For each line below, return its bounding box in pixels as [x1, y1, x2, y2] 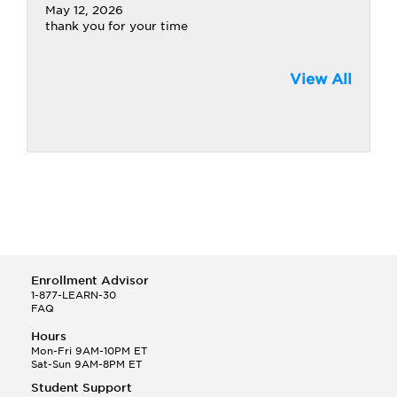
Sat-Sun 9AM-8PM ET [31, 358, 142, 370]
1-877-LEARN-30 [31, 289, 116, 301]
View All [290, 71, 352, 88]
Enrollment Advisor [31, 274, 149, 287]
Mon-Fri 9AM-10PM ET [31, 345, 147, 357]
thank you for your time [45, 19, 188, 33]
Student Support [31, 381, 132, 394]
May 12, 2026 [45, 4, 123, 17]
